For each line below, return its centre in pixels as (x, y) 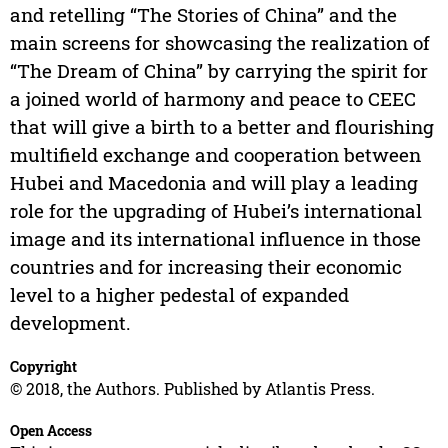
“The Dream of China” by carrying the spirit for (218, 71)
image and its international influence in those (215, 239)
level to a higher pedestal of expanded (179, 295)
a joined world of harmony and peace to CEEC (212, 99)
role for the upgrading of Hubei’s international (215, 211)
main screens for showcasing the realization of (219, 43)
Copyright (43, 367)
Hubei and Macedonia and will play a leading (213, 183)
